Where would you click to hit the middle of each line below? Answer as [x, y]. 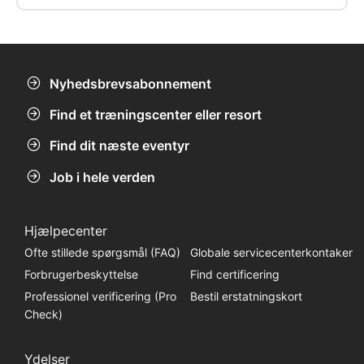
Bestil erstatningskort [246, 296]
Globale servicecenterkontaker [271, 252]
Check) [43, 314]
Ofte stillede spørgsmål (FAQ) [102, 252]
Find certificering [234, 274]
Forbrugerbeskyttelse [81, 274]
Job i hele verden [102, 177]
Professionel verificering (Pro [100, 296]
